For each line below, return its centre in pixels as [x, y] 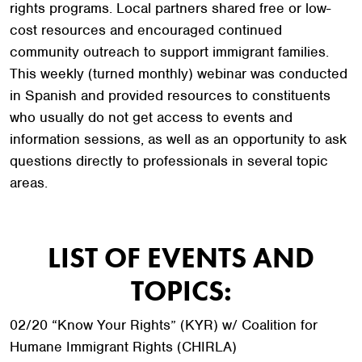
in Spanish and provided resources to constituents [170, 95]
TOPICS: [181, 291]
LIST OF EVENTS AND [181, 258]
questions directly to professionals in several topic [169, 161]
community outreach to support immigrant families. [169, 52]
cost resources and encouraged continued [146, 30]
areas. [29, 183]
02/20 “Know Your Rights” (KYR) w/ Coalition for [164, 325]
